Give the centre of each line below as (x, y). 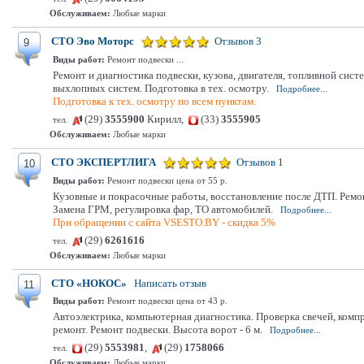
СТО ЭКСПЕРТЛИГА (104, 162)
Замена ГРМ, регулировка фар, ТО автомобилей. (163, 209)
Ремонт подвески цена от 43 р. (166, 301)
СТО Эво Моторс (93, 41)
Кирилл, (167, 119)
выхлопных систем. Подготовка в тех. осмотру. (161, 88)
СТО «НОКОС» (89, 283)
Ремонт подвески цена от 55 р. (166, 180)
